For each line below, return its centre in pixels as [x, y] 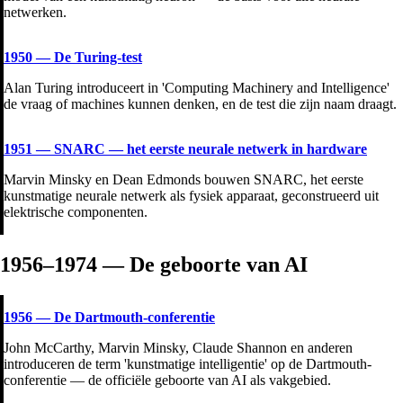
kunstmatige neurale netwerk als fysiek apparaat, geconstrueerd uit [191, 195]
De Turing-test [98, 57]
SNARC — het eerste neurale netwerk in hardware [210, 148]
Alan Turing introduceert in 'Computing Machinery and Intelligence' [197, 87]
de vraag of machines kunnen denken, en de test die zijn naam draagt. [200, 103]
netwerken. [35, 12]
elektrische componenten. [76, 211]
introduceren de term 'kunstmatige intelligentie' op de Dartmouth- [188, 363]
